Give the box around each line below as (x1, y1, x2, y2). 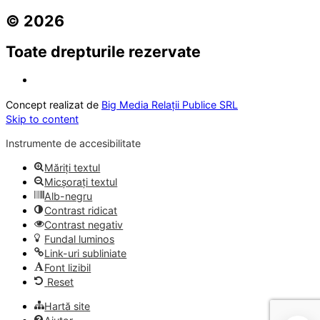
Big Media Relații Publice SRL (101, 98, 238, 111)
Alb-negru (44, 190, 93, 203)
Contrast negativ (44, 219, 124, 231)
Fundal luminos (44, 233, 115, 246)
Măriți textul (44, 161, 101, 174)
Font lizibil (44, 261, 91, 274)
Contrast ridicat (44, 204, 118, 217)
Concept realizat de (6, 98, 101, 111)
